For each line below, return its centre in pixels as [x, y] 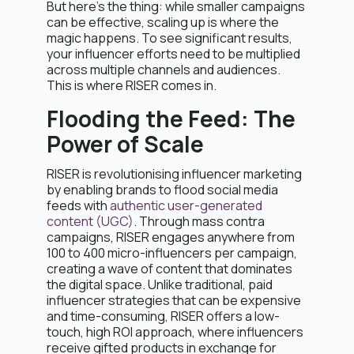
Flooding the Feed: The [171, 119]
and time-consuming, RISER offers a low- [163, 316]
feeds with [77, 205]
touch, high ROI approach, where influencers [175, 332]
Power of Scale [125, 144]
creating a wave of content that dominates [169, 269]
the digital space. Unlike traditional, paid [160, 284]
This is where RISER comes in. [132, 85]
